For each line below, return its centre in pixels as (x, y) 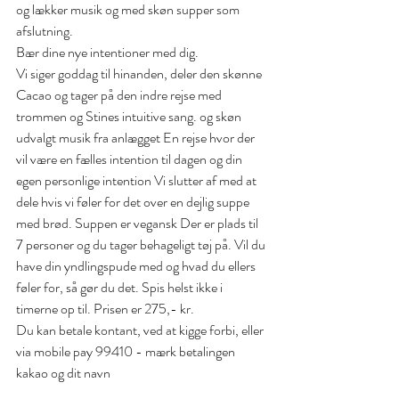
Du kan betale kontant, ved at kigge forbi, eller (141, 330)
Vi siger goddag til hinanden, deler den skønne (140, 74)
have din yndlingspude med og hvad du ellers (137, 266)
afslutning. (45, 31)
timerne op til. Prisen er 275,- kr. (105, 309)
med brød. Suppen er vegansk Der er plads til (138, 224)
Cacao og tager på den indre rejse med (120, 95)
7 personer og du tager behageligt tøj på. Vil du (142, 245)
